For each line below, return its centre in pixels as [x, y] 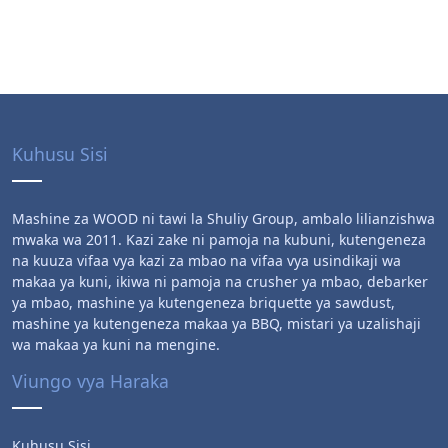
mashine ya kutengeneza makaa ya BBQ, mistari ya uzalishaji [216, 323]
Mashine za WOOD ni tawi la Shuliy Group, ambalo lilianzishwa [223, 218]
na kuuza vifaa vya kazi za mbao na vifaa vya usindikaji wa [206, 260]
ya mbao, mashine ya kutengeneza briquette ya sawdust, [203, 302]
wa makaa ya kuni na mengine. [116, 344]
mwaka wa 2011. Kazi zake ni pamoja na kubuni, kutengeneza [219, 239]
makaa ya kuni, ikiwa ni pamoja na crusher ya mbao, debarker [220, 281]
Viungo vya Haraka [90, 380]
